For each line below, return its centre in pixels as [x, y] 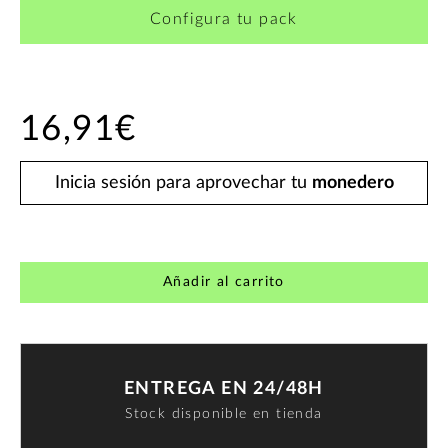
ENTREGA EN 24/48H [224, 389]
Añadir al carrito [224, 281]
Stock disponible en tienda [224, 414]
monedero [352, 182]
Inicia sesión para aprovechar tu [183, 182]
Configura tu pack [224, 19]
